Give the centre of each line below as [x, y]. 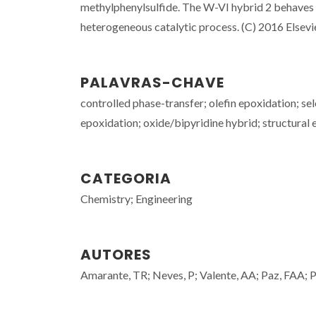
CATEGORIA [126, 178]
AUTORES [116, 255]
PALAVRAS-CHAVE [152, 83]
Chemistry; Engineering [136, 199]
